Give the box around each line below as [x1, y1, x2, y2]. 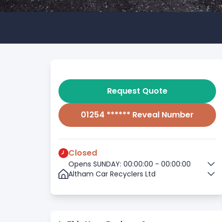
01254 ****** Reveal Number [81, 109, 194, 120]
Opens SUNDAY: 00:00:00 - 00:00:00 [68, 159, 191, 169]
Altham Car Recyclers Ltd [68, 169, 156, 179]
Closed [68, 147, 97, 159]
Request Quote [107, 85, 167, 97]
